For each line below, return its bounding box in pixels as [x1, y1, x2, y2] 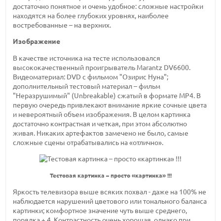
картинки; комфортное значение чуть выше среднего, [13, 206, 187, 215]
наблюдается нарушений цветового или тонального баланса [13, 197, 207, 205]
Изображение [13, 37, 61, 46]
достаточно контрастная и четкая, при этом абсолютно [13, 119, 187, 128]
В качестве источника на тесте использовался [13, 54, 161, 62]
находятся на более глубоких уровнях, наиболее [13, 12, 169, 20]
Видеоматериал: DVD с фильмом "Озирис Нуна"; [13, 73, 169, 81]
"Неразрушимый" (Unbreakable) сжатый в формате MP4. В [13, 91, 201, 100]
